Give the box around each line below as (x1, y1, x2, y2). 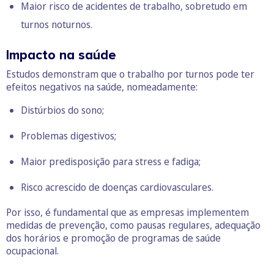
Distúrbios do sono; (21, 103, 104, 117)
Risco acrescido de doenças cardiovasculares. (21, 180, 213, 194)
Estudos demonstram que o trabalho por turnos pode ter (6, 67, 254, 81)
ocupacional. (6, 243, 59, 257)
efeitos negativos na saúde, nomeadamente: (6, 80, 198, 94)
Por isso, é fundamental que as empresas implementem (6, 205, 249, 219)
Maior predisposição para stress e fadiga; (21, 154, 201, 168)
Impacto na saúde (6, 46, 116, 64)
